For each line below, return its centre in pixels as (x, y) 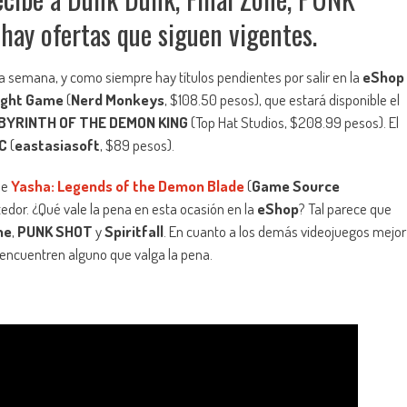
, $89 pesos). (137, 145)
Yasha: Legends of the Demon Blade (128, 186)
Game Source (296, 186)
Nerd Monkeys (118, 100)
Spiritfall (134, 232)
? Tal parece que (345, 209)
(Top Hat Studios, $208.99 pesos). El (293, 123)
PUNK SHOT (55, 232)
